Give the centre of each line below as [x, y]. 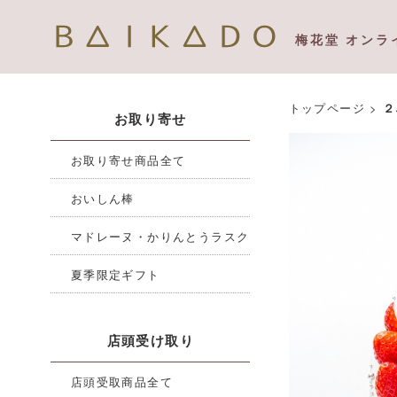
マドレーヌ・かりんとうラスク [160, 237]
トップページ [327, 107]
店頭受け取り [150, 340]
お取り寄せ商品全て [128, 160]
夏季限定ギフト [115, 275]
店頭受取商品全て [121, 382]
